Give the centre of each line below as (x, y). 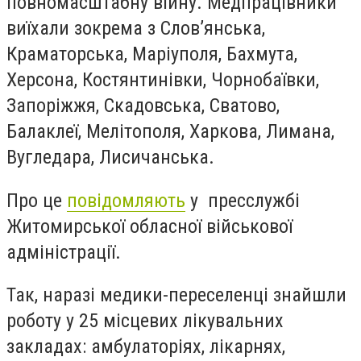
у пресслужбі (243, 200)
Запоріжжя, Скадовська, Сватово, (143, 106)
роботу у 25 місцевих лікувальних (145, 321)
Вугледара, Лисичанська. (113, 157)
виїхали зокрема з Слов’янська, (136, 28)
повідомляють (126, 200)
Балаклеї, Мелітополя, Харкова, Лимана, (170, 131)
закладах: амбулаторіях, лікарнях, (146, 347)
